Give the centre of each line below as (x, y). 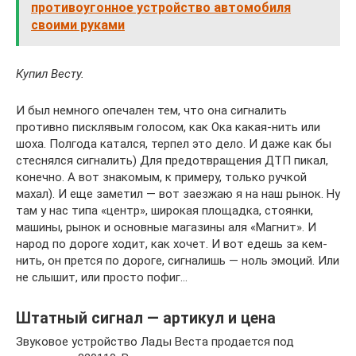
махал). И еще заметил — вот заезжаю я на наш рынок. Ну (178, 194)
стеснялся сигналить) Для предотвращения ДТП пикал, (172, 161)
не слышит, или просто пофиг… (102, 278)
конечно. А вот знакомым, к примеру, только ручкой (161, 178)
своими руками (78, 25)
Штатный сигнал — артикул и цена (146, 318)
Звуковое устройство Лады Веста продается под (155, 342)
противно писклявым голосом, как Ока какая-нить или (168, 128)
